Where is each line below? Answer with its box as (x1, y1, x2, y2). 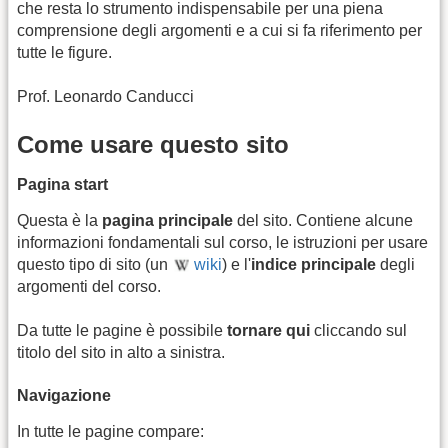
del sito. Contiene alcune (233, 211, 413, 229)
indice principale (251, 255, 377, 273)
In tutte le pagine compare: (17, 423, 204, 441)
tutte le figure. (17, 43, 112, 61)
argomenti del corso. (17, 277, 161, 295)
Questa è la (17, 211, 102, 229)
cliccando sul (310, 321, 407, 339)
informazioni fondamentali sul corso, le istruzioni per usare (17, 233, 428, 251)
